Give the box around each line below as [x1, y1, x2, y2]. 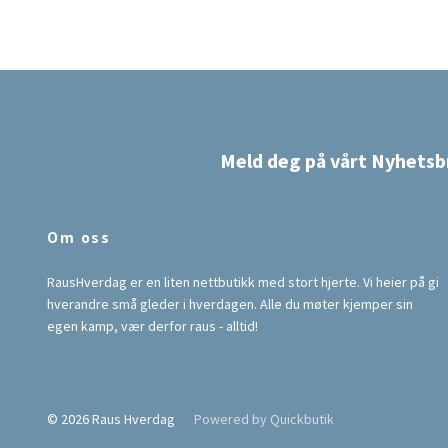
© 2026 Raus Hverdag [47, 410, 178, 429]
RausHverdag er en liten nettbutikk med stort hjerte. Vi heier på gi [47, 273, 439, 292]
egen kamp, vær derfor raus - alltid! [47, 317, 258, 336]
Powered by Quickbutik [194, 410, 334, 429]
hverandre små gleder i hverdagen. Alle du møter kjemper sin [47, 295, 413, 314]
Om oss [47, 227, 111, 248]
